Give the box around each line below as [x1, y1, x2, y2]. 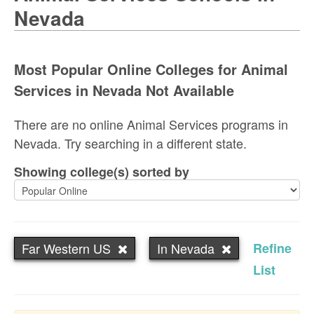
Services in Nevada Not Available [14, 79, 234, 100]
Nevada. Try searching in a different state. [14, 133, 247, 152]
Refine [253, 238, 292, 257]
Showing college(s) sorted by [14, 162, 196, 181]
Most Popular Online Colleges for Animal [14, 58, 288, 79]
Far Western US [22, 238, 111, 257]
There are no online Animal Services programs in [14, 114, 288, 133]
